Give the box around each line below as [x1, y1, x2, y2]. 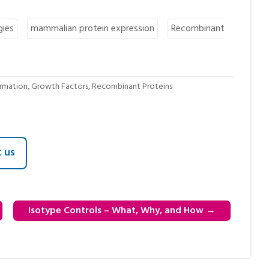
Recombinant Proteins [92, 80, 173, 94]
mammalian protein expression [31, 21, 155, 37]
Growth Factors [31, 80, 89, 94]
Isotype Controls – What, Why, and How [28, 203, 207, 219]
